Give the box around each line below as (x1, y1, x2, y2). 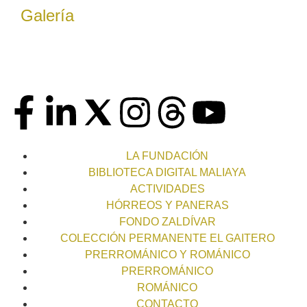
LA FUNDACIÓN (126, 149, 208, 162)
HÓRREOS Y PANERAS (106, 199, 229, 211)
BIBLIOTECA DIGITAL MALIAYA (88, 166, 246, 178)
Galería (21, 5, 74, 25)
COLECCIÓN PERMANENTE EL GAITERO (60, 232, 275, 244)
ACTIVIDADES (130, 182, 205, 195)
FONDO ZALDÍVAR (119, 215, 216, 228)
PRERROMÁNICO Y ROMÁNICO (84, 248, 250, 260)
